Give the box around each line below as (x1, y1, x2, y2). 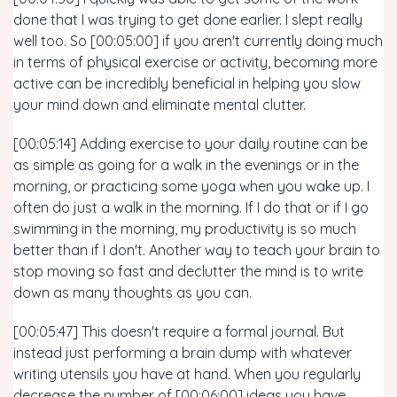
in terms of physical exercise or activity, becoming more (13, 53, 378, 71)
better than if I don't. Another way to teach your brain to (13, 241, 380, 259)
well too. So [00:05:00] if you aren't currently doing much (13, 32, 383, 50)
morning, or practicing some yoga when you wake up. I (13, 177, 370, 195)
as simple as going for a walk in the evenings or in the (13, 156, 359, 174)
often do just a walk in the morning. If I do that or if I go (13, 198, 369, 216)
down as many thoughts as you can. (13, 284, 252, 301)
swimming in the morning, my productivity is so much (13, 220, 356, 237)
